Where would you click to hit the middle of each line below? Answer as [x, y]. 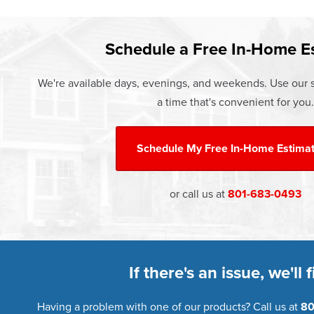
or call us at [199, 194]
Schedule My [169, 149]
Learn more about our [194, 15]
